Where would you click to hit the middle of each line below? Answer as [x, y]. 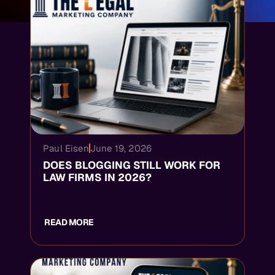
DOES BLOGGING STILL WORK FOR [132, 165]
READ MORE [69, 222]
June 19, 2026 [121, 148]
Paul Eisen [66, 148]
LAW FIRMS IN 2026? [97, 177]
